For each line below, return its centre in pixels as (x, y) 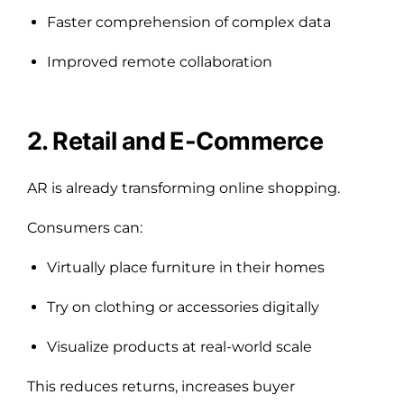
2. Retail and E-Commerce (175, 141)
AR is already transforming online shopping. (184, 188)
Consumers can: (85, 227)
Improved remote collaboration (160, 61)
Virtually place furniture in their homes (186, 267)
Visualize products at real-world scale (179, 346)
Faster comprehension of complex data (189, 22)
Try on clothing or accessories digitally (183, 307)
